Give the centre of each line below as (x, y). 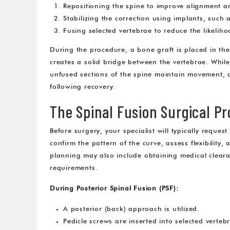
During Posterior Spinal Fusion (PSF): (114, 189)
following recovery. (83, 87)
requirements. (74, 168)
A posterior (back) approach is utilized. (131, 209)
